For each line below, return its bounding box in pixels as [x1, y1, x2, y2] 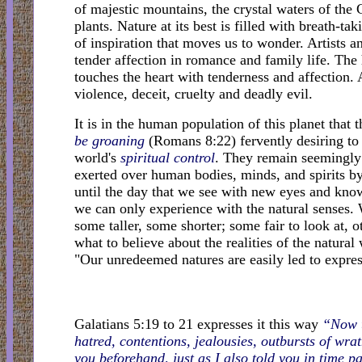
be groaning [74, 133, 145, 149]
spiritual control [120, 149, 215, 166]
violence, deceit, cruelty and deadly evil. [74, 86, 313, 103]
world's [74, 149, 120, 166]
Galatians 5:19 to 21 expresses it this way [74, 316, 322, 333]
